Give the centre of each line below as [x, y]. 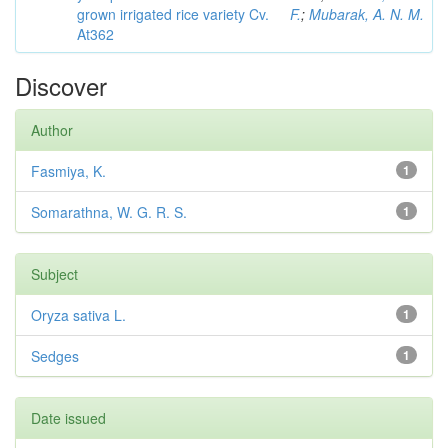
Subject [54, 274]
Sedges [55, 356]
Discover [61, 85]
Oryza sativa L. [78, 315]
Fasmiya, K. [68, 171]
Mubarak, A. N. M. [366, 14]
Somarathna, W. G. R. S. [109, 212]
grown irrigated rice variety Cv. [173, 14]
